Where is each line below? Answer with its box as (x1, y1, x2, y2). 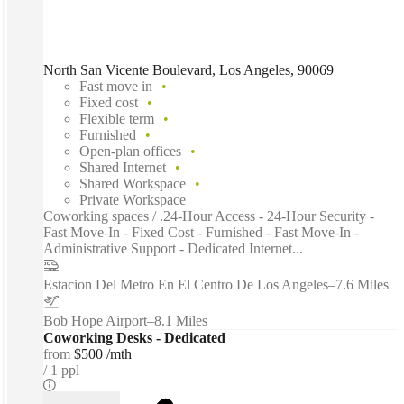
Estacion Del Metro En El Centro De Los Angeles (43, 277, 328, 293)
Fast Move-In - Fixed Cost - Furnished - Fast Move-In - (43, 225, 359, 241)
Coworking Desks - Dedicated (43, 330, 225, 346)
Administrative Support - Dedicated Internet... (43, 241, 303, 257)
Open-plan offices (79, 143, 181, 160)
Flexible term (79, 111, 154, 127)
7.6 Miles (335, 277, 389, 293)
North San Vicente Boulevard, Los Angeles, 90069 (43, 62, 334, 78)
